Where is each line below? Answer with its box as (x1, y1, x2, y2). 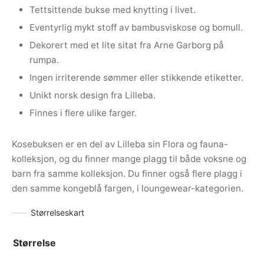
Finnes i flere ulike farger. (29, 107, 137, 119)
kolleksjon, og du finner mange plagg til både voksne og (12, 153, 246, 165)
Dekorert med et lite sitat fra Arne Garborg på (29, 39, 225, 51)
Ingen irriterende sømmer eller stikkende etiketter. (29, 72, 244, 84)
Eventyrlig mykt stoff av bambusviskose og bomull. (29, 22, 243, 34)
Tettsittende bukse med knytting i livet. (29, 4, 196, 16)
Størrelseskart (31, 207, 84, 218)
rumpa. (29, 54, 60, 66)
